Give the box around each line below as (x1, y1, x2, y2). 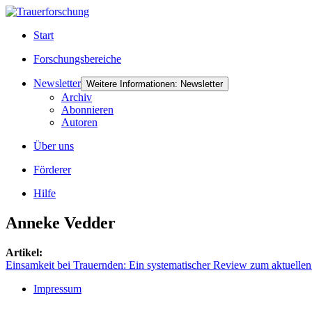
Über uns (33, 140, 74, 152)
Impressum (33, 282, 81, 295)
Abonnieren (61, 104, 114, 116)
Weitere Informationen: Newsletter (86, 79, 223, 89)
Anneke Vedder (6, 213, 116, 232)
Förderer (33, 164, 71, 175)
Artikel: (6, 246, 42, 258)
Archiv (61, 91, 92, 103)
